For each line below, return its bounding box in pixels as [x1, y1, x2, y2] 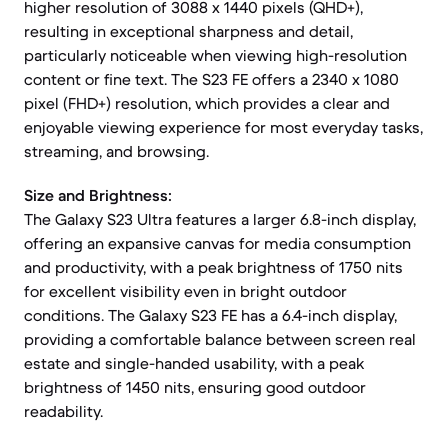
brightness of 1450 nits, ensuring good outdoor [24, 377, 366, 397]
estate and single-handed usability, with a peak [24, 353, 364, 373]
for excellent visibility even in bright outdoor [24, 281, 347, 301]
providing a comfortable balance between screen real [24, 329, 416, 349]
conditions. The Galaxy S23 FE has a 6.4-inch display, [24, 305, 397, 325]
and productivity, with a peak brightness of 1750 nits [24, 257, 403, 277]
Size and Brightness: [24, 185, 172, 205]
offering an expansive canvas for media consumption [24, 233, 411, 253]
